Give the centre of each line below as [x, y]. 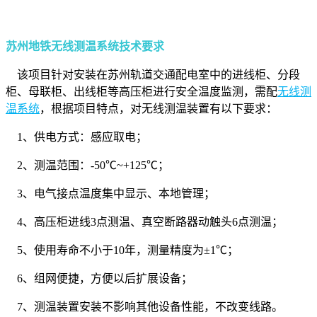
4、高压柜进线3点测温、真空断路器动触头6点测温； [144, 221]
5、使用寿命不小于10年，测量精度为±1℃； [122, 250]
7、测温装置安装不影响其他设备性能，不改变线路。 [144, 306]
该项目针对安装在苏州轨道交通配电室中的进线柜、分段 [153, 74]
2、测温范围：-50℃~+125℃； [87, 165]
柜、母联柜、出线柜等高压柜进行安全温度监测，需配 [142, 91]
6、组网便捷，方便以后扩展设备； [99, 278]
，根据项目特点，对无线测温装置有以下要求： [158, 108]
